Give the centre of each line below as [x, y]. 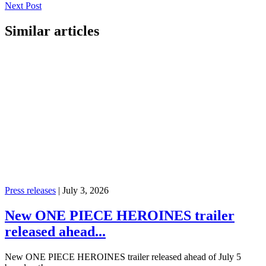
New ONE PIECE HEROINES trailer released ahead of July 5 [123, 257]
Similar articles [52, 31]
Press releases [30, 191]
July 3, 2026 [85, 191]
